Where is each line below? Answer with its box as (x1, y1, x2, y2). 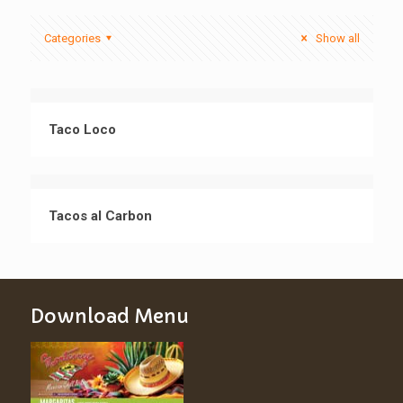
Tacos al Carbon (48, 208, 152, 224)
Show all (312, 31, 360, 45)
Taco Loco (48, 121, 116, 138)
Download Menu (30, 305, 189, 328)
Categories (43, 31, 101, 45)
